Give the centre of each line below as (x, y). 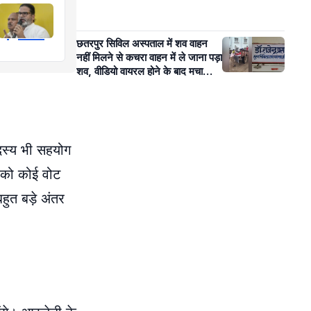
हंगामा (86, 85)
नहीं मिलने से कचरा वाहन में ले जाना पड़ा (149, 57)
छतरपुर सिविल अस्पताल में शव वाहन (142, 43)
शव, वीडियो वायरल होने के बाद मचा (140, 71)
